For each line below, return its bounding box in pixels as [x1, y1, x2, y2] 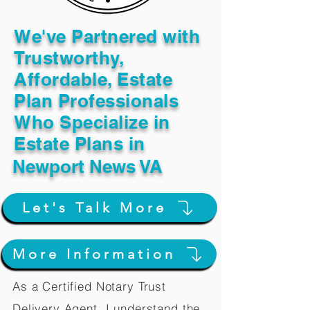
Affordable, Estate [14, 69, 173, 90]
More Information [12, 246, 176, 262]
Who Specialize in [14, 111, 170, 133]
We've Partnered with [14, 26, 201, 47]
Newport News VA [12, 156, 163, 177]
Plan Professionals [14, 90, 179, 111]
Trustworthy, [14, 47, 124, 69]
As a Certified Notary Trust [12, 279, 166, 293]
